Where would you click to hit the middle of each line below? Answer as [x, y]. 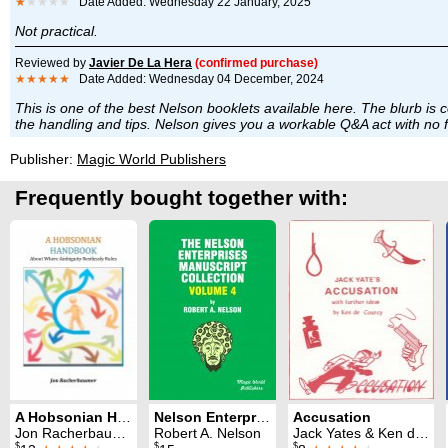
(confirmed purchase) [256, 62]
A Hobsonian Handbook [124, 417]
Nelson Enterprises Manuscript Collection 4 [263, 417]
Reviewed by [52, 62]
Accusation [332, 417]
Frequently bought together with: [181, 197]
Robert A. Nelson [207, 433]
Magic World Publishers [151, 158]
